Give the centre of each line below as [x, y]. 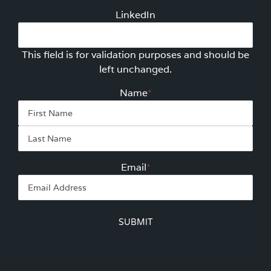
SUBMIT [135, 222]
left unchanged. [135, 69]
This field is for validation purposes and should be [135, 55]
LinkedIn [135, 15]
